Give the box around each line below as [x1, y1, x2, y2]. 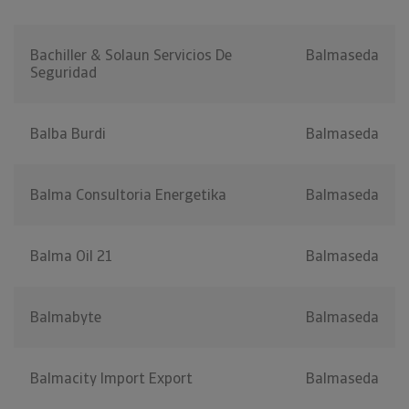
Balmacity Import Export [30, 369, 193, 389]
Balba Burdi [30, 124, 106, 144]
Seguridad [30, 63, 97, 83]
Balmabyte [30, 308, 101, 328]
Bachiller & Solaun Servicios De [30, 46, 232, 66]
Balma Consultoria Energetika [30, 185, 226, 205]
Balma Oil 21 [30, 246, 112, 267]
